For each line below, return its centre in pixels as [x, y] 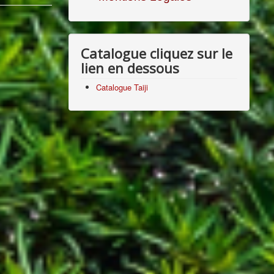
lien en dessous [130, 68]
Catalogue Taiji [122, 87]
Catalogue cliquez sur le [157, 53]
